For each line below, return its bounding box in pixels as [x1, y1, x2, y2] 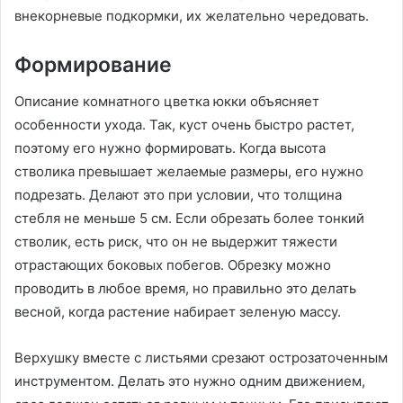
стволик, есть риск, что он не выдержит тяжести [14, 232, 337, 250]
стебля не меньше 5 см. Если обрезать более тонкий [14, 209, 364, 227]
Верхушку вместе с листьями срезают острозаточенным [14, 348, 388, 366]
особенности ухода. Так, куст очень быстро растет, [14, 115, 354, 133]
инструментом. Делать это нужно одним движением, [14, 372, 365, 390]
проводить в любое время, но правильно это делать [14, 279, 356, 297]
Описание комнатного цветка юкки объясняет [14, 92, 319, 110]
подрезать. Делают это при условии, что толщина [14, 185, 342, 203]
